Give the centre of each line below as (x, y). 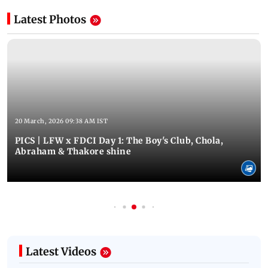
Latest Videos (61, 252)
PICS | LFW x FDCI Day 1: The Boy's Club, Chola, (119, 140)
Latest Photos (50, 20)
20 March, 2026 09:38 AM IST (61, 121)
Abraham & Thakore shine (73, 151)
